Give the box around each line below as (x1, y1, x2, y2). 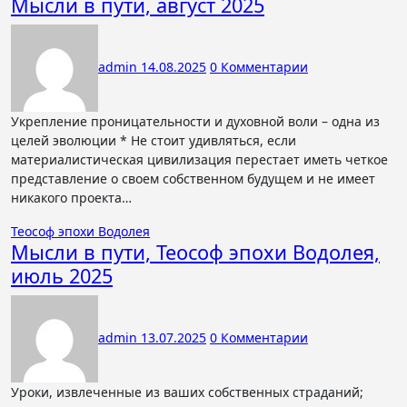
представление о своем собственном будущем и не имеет (11, 170, 375, 187)
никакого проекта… (11, 189, 132, 206)
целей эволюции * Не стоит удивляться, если (11, 132, 296, 149)
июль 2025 (11, 263, 113, 289)
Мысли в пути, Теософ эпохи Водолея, (11, 239, 380, 265)
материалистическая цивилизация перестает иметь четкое (11, 151, 388, 168)
